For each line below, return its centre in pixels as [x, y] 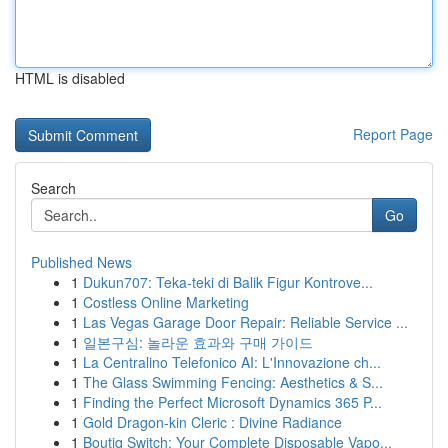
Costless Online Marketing [166, 302]
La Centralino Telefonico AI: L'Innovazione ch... [232, 362]
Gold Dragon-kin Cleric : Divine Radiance [212, 422]
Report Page [393, 134]
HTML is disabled [70, 78]
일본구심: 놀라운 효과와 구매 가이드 [198, 342]
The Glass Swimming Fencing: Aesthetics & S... [233, 382]
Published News [81, 262]
